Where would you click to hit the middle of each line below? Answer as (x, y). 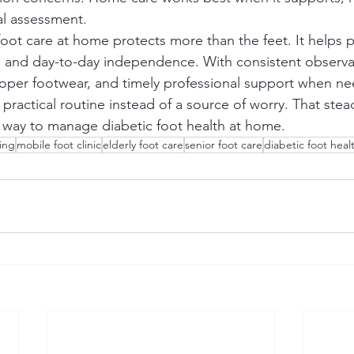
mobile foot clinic (59, 145)
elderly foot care (143, 145)
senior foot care (224, 145)
